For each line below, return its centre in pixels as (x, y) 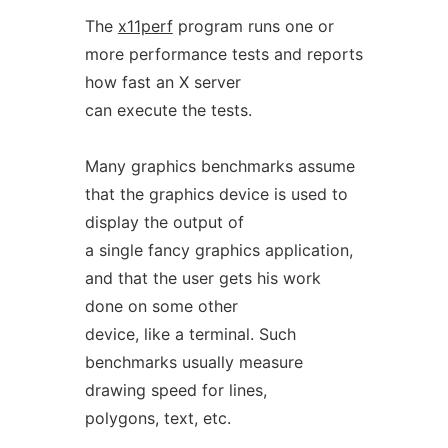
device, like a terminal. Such (190, 334)
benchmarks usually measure (193, 362)
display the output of (164, 222)
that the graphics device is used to (216, 194)
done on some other (161, 306)
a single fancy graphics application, (218, 250)
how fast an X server (162, 82)
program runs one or (253, 26)
